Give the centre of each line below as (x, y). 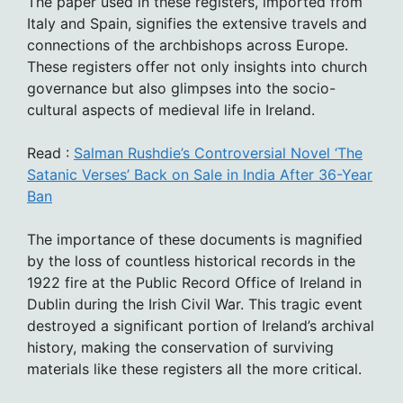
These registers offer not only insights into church (197, 66)
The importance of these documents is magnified (195, 239)
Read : (50, 152)
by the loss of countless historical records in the (191, 260)
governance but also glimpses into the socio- (181, 88)
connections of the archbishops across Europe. (188, 45)
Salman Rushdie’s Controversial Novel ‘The (218, 152)
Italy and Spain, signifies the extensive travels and (197, 23)
